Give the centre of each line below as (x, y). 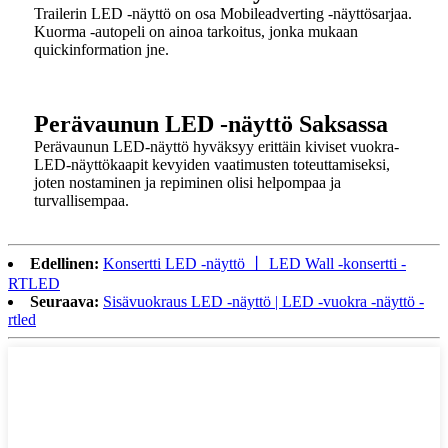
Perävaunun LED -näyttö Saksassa (211, 124)
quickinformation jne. (101, 50)
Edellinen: (64, 264)
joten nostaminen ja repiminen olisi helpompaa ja (187, 183)
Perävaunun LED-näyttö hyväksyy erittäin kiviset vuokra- (216, 147)
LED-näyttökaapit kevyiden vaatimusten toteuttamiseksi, (212, 165)
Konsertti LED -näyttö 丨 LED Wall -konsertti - (254, 264)
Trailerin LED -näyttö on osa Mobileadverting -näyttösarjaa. (223, 14)
